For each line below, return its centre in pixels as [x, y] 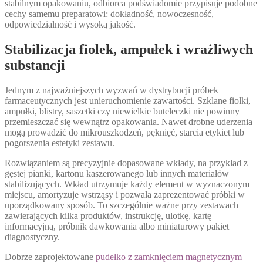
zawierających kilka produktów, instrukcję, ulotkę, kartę [108, 216]
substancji [35, 65]
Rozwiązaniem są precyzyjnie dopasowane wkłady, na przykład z [126, 163]
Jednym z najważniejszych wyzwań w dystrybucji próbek [112, 90]
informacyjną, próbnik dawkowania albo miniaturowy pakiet [117, 227]
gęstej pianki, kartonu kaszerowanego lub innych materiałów [117, 174]
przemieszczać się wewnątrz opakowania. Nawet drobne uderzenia [129, 122]
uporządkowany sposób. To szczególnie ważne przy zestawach [122, 205]
